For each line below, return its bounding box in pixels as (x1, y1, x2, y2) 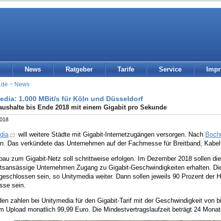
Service (159, 66, 182, 73)
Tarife (117, 66, 134, 73)
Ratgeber (66, 66, 93, 73)
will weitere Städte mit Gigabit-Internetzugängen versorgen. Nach (16, 131, 205, 139)
